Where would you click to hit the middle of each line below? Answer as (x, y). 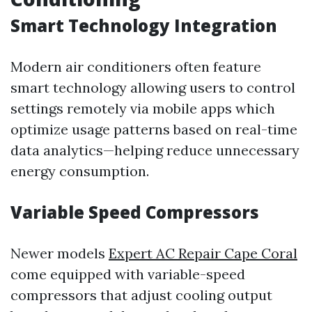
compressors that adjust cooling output (141, 295)
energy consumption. (80, 171)
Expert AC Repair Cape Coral (203, 253)
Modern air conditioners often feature (136, 67)
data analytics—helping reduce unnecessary (155, 150)
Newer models (60, 253)
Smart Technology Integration (144, 26)
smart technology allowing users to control (153, 88)
